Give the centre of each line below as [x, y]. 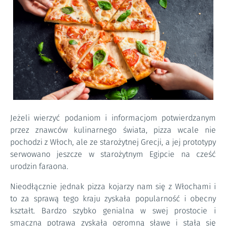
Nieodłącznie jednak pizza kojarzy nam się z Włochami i [113, 186]
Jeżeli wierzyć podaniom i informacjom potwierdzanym [113, 118]
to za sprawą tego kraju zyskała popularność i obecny [113, 199]
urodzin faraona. [39, 166]
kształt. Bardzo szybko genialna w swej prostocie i [113, 211]
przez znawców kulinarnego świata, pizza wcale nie [113, 130]
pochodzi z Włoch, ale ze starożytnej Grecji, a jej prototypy [113, 142]
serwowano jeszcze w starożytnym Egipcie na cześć [113, 154]
